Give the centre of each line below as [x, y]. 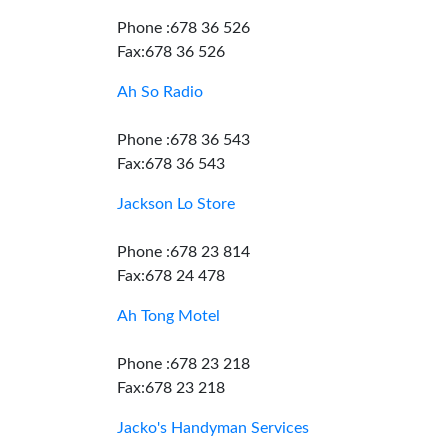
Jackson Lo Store [176, 204]
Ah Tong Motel [168, 316]
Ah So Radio [160, 92]
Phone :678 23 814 [183, 252]
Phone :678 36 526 [183, 28]
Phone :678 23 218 [183, 364]
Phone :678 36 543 [183, 140]
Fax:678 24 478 [171, 276]
